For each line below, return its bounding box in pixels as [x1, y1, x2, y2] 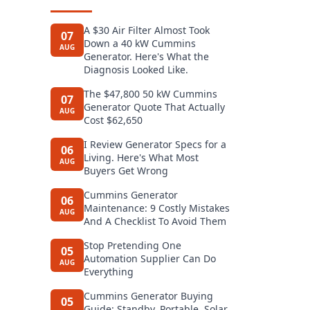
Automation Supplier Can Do [84, 252, 216, 265]
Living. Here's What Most [84, 151, 199, 164]
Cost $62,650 [84, 113, 143, 127]
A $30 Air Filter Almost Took [84, 24, 210, 37]
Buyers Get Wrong [84, 164, 168, 177]
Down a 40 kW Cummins [84, 37, 196, 50]
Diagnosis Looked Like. [84, 63, 188, 76]
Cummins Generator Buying [84, 289, 213, 302]
